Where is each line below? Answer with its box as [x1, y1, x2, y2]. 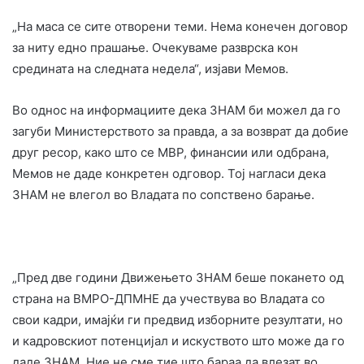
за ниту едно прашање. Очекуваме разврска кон [12, 39, 298, 55]
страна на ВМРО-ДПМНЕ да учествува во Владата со [12, 290, 325, 306]
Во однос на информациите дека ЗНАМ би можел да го [12, 102, 340, 118]
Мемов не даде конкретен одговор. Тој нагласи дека [12, 165, 326, 181]
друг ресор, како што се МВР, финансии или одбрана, [12, 144, 329, 160]
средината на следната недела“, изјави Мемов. [12, 60, 288, 76]
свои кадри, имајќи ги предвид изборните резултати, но [12, 311, 343, 327]
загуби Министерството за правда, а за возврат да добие [12, 123, 349, 139]
